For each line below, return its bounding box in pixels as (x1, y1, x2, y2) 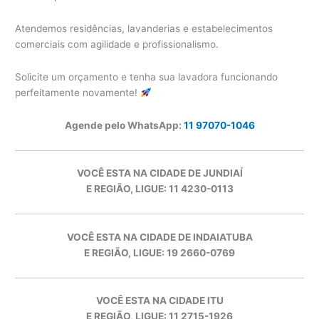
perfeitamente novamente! (15, 87, 141, 98)
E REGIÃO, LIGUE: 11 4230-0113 (85, 183, 234, 195)
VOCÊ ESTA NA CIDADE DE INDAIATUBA (66, 231, 253, 243)
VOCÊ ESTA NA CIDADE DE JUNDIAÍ (76, 167, 243, 179)
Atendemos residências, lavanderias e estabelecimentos (15, 23, 273, 35)
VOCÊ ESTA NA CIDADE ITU (95, 295, 224, 307)
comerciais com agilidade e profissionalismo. (15, 38, 219, 51)
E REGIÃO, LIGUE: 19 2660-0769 (84, 246, 235, 258)
